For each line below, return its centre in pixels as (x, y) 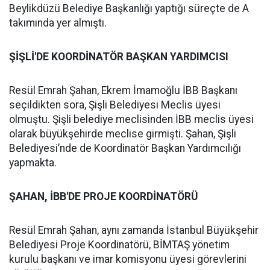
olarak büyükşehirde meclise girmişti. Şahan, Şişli (123, 134)
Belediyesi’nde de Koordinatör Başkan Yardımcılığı (125, 148)
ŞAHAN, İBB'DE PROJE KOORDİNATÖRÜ (103, 196)
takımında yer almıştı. (58, 23)
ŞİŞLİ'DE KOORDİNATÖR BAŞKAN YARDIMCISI (119, 57)
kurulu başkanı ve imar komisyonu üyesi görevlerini (128, 259)
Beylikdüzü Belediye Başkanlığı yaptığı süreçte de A (129, 8)
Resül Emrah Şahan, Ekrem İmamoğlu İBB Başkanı (123, 90)
